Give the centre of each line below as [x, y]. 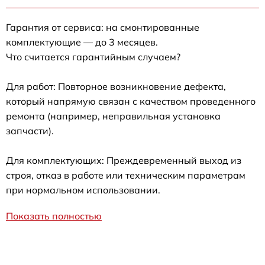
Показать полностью [54, 216]
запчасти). [30, 131]
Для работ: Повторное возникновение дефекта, [116, 87]
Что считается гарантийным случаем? [93, 57]
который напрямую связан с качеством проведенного [131, 101]
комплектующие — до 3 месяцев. [82, 42]
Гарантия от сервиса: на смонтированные [103, 28]
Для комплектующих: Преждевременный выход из [124, 161]
